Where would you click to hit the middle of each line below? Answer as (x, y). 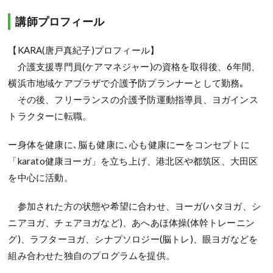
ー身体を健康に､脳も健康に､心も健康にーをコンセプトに (129, 144)
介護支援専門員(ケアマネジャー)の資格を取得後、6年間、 (134, 66)
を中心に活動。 (41, 177)
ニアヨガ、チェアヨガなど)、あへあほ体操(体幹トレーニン (132, 222)
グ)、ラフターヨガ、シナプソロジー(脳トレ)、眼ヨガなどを (133, 239)
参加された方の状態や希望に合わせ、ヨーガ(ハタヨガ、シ (135, 206)
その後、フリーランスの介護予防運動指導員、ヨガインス (133, 99)
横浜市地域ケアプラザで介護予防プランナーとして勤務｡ (126, 83)
